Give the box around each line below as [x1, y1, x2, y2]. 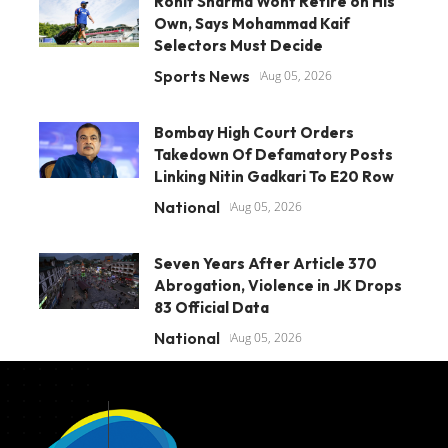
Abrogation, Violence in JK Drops [154, 275, 402, 295]
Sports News [154, 65, 250, 86]
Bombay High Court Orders [154, 122, 354, 142]
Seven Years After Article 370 [154, 253, 377, 273]
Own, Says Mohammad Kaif [154, 13, 350, 33]
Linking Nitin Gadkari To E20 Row [154, 166, 394, 186]
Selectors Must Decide [154, 35, 323, 55]
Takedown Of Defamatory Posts [154, 144, 393, 164]
